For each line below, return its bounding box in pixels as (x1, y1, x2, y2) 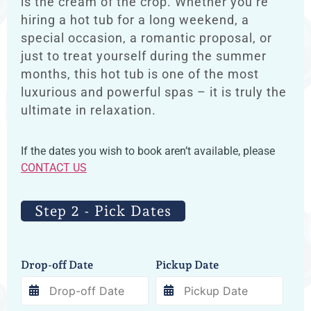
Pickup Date (155, 258, 219, 271)
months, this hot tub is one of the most (21, 67, 259, 82)
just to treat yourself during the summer (21, 49, 267, 64)
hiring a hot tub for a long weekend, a (21, 13, 249, 28)
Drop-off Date (21, 258, 93, 271)
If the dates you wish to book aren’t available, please (21, 144, 275, 158)
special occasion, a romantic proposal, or (21, 31, 272, 46)
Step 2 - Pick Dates (35, 201, 171, 219)
